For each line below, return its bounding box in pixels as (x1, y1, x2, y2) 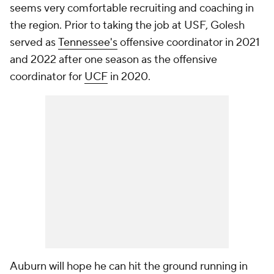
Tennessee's (58, 35, 117, 50)
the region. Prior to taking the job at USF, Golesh (10, 18, 245, 32)
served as (10, 35, 58, 50)
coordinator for (10, 70, 84, 84)
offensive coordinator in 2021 (117, 35, 260, 50)
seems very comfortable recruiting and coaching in (10, 1, 254, 15)
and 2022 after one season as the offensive (10, 53, 217, 67)
